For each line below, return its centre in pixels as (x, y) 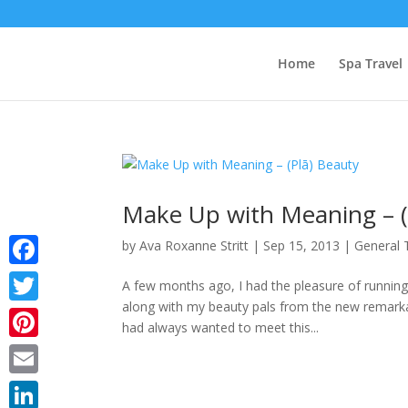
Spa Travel (371, 63)
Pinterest (36, 351)
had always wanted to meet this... (221, 327)
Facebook (38, 278)
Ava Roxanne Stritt (194, 245)
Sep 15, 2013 (302, 245)
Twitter (30, 315)
